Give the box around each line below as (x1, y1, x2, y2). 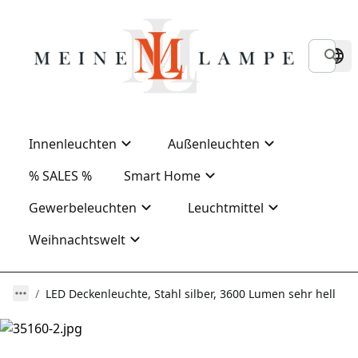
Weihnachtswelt (29, 231, 125, 249)
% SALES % (29, 167, 92, 185)
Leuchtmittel (188, 199, 264, 217)
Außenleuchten (168, 135, 260, 153)
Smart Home (124, 167, 201, 185)
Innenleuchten (29, 135, 117, 153)
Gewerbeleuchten (29, 199, 137, 217)
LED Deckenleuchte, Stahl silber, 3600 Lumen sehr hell (46, 286, 336, 301)
